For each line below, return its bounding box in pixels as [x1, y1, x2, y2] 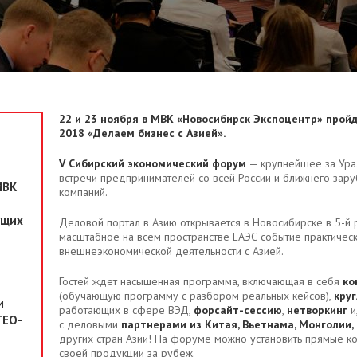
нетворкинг [287, 303, 347, 318]
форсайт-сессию [194, 303, 282, 318]
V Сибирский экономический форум [59, 156, 246, 171]
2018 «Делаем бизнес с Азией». [59, 126, 226, 141]
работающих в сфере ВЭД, [59, 303, 194, 318]
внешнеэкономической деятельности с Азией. [59, 244, 284, 259]
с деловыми [59, 317, 121, 332]
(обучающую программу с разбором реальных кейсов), [59, 288, 334, 304]
